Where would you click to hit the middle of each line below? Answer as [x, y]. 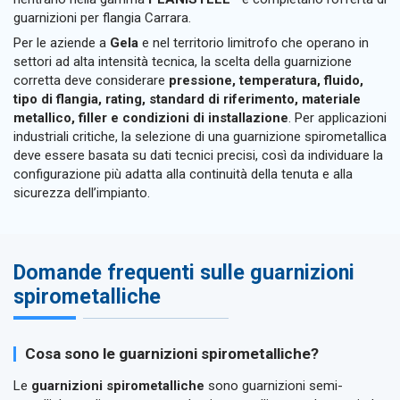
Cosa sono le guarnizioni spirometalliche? [171, 354]
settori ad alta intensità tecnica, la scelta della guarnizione [183, 62]
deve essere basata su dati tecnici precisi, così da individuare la [198, 156]
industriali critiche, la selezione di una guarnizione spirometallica [200, 137]
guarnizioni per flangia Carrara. [102, 17]
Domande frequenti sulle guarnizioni [184, 272]
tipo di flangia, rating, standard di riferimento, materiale [187, 100]
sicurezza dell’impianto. [82, 193]
